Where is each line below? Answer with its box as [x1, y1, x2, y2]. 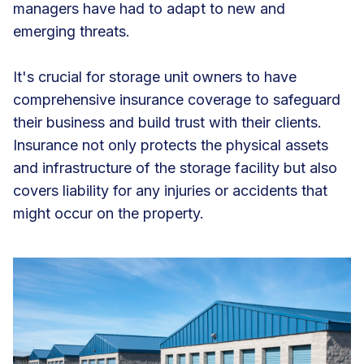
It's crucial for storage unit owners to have [13, 67, 297, 85]
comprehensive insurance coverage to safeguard [13, 90, 340, 108]
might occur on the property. [13, 204, 208, 222]
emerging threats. [13, 22, 134, 40]
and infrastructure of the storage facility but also [13, 158, 337, 176]
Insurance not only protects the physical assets [13, 136, 328, 154]
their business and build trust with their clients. [13, 113, 322, 131]
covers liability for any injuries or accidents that [13, 181, 327, 199]
